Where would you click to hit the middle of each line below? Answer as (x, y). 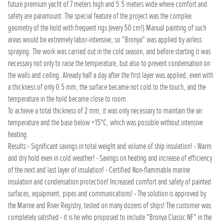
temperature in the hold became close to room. (68, 99)
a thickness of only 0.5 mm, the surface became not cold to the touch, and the (107, 87)
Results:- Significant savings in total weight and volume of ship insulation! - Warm (110, 146)
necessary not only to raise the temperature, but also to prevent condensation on (109, 63)
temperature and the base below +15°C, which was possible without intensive (105, 123)
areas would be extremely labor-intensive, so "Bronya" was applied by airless (105, 40)
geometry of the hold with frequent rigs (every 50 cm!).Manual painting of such (107, 28)
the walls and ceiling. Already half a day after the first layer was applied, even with (110, 75)
